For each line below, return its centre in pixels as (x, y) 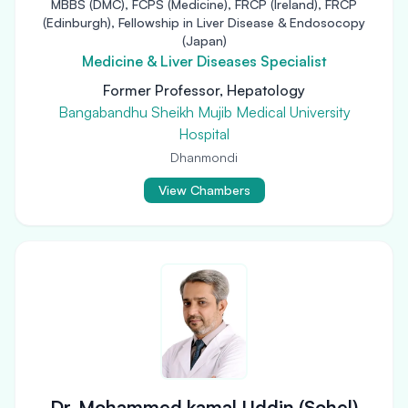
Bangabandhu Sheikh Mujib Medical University (204, 112)
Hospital (204, 134)
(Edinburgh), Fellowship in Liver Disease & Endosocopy (204, 22)
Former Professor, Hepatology (204, 90)
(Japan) (204, 41)
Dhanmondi (204, 157)
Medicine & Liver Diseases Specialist (204, 61)
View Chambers (204, 190)
